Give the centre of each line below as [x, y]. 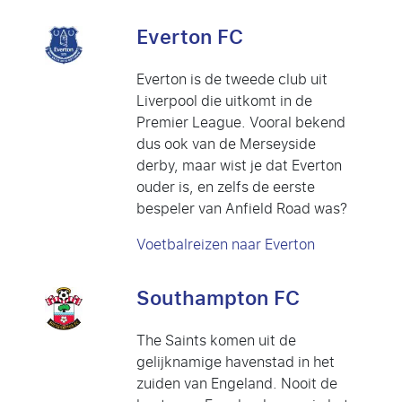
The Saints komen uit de [216, 340]
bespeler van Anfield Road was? [242, 208]
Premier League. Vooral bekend [241, 122]
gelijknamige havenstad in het [236, 362]
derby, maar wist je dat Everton [239, 165]
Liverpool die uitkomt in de [224, 100]
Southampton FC [218, 298]
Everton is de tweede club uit [232, 79]
